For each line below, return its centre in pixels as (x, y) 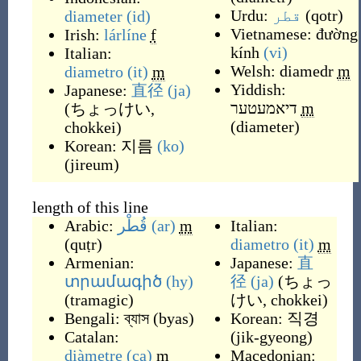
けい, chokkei (276, 300)
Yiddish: (258, 89)
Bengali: (94, 318)
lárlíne (125, 35)
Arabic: (91, 226)
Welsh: (255, 71)
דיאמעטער (263, 108)
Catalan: (91, 337)
